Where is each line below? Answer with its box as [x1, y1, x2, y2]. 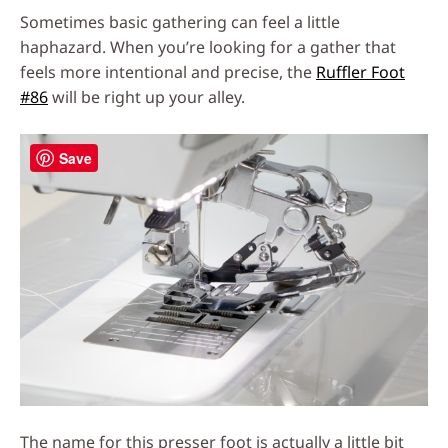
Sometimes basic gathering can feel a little [20, 10, 340, 33]
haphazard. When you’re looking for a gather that [20, 35, 396, 58]
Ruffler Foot [316, 60, 405, 83]
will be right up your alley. [48, 85, 245, 108]
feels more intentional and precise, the [20, 60, 316, 83]
